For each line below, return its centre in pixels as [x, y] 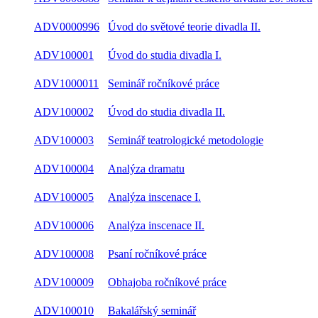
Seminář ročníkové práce [164, 83]
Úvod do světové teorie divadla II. [184, 27]
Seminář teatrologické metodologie [186, 140]
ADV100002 [64, 112]
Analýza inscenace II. [156, 225]
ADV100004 [64, 169]
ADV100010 [64, 311]
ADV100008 [64, 254]
